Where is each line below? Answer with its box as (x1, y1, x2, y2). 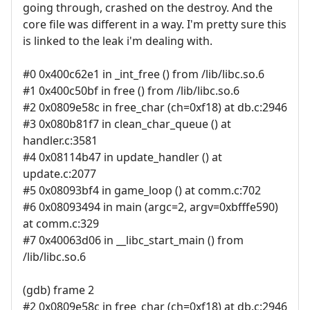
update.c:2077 (23, 166, 96, 182)
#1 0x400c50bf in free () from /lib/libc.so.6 (23, 83, 239, 99)
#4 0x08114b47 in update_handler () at (23, 149, 222, 165)
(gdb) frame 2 (23, 282, 94, 298)
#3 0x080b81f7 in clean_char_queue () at (23, 116, 231, 132)
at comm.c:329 (23, 216, 99, 232)
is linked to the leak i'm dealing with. (23, 33, 212, 49)
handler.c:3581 (23, 133, 98, 149)
